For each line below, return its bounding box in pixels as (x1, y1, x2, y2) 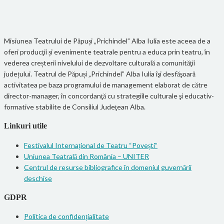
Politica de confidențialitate (24, 212, 109, 221)
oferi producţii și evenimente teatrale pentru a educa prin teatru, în (4, 47, 210, 56)
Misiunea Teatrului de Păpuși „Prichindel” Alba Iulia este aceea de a (4, 36, 210, 45)
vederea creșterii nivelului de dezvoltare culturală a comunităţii (4, 58, 195, 67)
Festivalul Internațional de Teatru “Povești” (24, 140, 157, 149)
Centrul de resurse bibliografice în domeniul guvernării (24, 162, 191, 171)
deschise (24, 173, 52, 182)
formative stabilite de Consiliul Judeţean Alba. (4, 102, 145, 111)
